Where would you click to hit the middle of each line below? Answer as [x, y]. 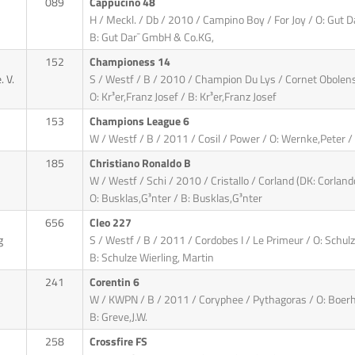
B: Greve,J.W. [118, 317]
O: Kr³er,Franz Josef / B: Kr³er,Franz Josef [183, 97]
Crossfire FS [119, 342]
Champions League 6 [140, 122]
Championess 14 [131, 62]
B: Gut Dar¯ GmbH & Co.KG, [151, 38]
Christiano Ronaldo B [141, 164]
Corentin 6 [115, 282]
